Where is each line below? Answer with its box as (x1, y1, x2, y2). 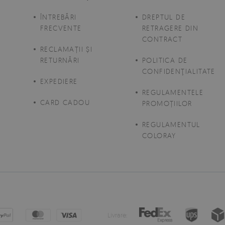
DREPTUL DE (142, 13, 186, 22)
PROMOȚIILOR (142, 99, 192, 108)
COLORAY (142, 131, 176, 140)
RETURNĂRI (40, 56, 80, 65)
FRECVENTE (40, 24, 82, 33)
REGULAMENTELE (142, 88, 204, 97)
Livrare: (107, 211, 128, 219)
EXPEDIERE (40, 77, 78, 86)
